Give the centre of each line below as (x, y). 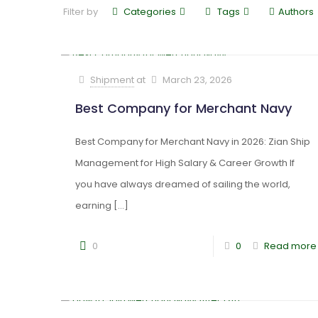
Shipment (113, 80)
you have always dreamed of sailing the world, (182, 184)
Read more (290, 246)
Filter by (81, 12)
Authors (296, 12)
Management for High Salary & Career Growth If (185, 163)
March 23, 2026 (198, 80)
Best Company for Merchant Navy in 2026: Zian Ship (192, 142)
